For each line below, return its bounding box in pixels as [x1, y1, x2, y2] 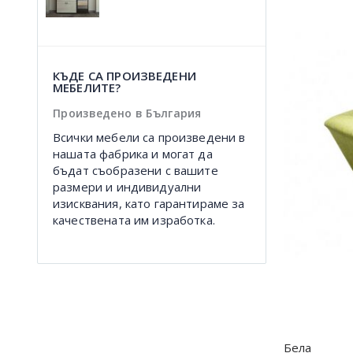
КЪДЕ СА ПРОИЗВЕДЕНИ [53, 67, 196, 84]
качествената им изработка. [53, 211, 215, 228]
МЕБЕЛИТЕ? [53, 79, 121, 95]
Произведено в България [53, 105, 202, 121]
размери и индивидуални [53, 178, 202, 195]
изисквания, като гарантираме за [53, 195, 245, 211]
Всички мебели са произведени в [53, 128, 246, 145]
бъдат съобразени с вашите [53, 162, 218, 178]
